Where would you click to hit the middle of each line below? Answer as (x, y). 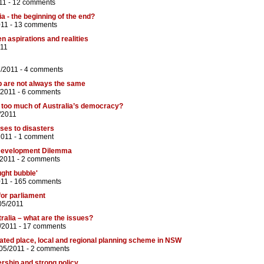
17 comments (44, 227)
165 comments (38, 182)
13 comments (36, 25)
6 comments (41, 92)
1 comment (36, 137)
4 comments (44, 70)
